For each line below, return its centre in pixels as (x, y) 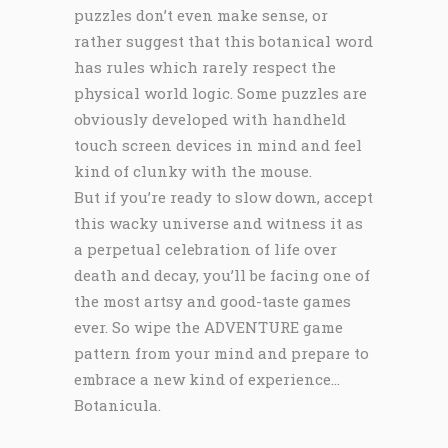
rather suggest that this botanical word (223, 41)
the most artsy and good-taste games (212, 301)
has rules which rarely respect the (205, 67)
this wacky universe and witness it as (218, 223)
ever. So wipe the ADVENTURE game (208, 327)
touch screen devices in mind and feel (218, 145)
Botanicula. (117, 405)
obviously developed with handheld (210, 119)
